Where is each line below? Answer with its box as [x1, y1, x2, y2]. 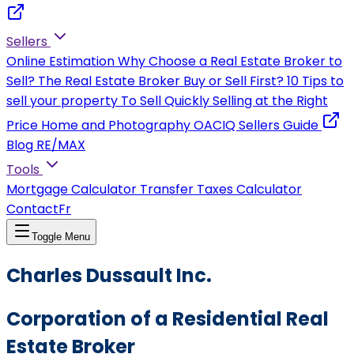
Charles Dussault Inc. [6, 262, 212, 288]
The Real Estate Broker [38, 72, 180, 90]
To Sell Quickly [121, 92, 209, 110]
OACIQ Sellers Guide [194, 116, 318, 134]
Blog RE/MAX [6, 136, 85, 154]
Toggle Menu [32, 231, 90, 243]
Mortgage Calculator [6, 180, 137, 198]
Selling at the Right [213, 92, 328, 110]
